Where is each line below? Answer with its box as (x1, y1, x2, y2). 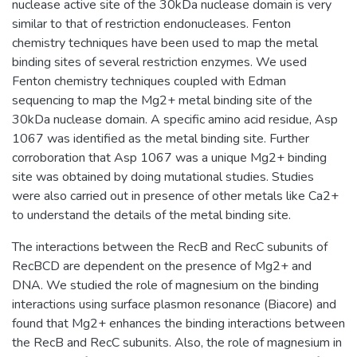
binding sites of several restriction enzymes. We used (12, 53, 307, 71)
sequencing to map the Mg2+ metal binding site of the (12, 91, 312, 109)
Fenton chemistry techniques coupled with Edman (12, 72, 286, 90)
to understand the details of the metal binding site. (12, 206, 291, 224)
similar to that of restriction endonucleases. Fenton (12, 14, 291, 33)
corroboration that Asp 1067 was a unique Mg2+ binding (12, 148, 327, 167)
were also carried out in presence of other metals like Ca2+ (12, 186, 339, 205)
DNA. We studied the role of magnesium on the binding (12, 276, 319, 294)
